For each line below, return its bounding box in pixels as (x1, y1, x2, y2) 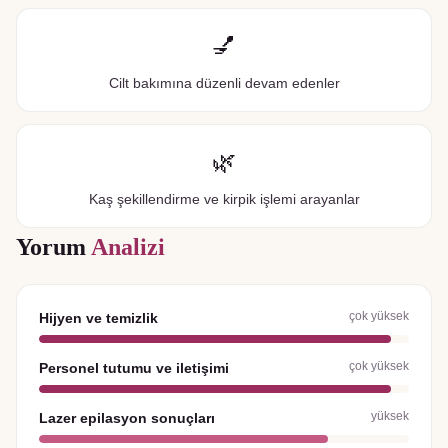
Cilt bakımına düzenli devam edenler (108, 75, 340, 92)
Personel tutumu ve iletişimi (39, 360, 229, 377)
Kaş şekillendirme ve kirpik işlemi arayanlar (88, 191, 360, 208)
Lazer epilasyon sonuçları (39, 410, 215, 427)
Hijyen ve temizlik (39, 310, 158, 327)
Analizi (91, 234, 165, 261)
